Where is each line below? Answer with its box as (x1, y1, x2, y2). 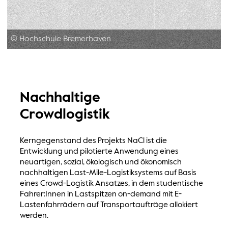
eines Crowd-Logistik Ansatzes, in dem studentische (19, 179, 203, 188)
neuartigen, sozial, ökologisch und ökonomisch (19, 158, 182, 166)
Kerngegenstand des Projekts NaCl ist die (19, 136, 167, 145)
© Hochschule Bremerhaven (11, 35, 111, 43)
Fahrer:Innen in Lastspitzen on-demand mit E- (19, 190, 182, 198)
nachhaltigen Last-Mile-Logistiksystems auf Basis (19, 168, 196, 177)
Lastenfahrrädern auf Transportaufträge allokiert (19, 201, 198, 209)
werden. (19, 211, 48, 220)
